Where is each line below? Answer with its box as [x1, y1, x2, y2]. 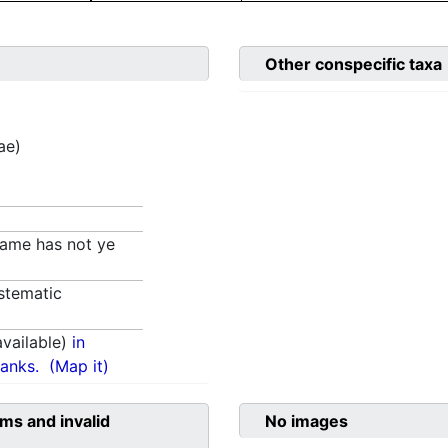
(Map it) [49, 356, 110, 377]
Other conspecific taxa [265, 54, 442, 75]
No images [265, 411, 348, 432]
